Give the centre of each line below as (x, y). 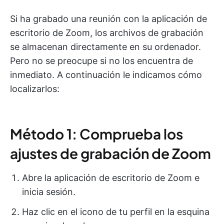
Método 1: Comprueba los (96, 134)
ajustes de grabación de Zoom (110, 153)
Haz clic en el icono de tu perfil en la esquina (116, 212)
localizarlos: (35, 89)
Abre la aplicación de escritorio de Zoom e (111, 178)
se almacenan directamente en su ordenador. (105, 47)
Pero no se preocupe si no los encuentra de (101, 61)
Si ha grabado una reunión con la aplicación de (108, 19)
